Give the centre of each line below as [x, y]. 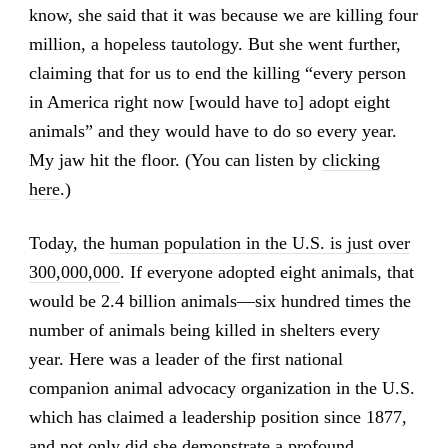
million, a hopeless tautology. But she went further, [214, 44]
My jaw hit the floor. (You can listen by [175, 160]
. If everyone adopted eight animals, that [266, 272]
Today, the [69, 243]
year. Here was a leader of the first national [185, 359]
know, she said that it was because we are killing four [223, 15]
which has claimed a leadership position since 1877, [217, 417]
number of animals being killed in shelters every [204, 330]
